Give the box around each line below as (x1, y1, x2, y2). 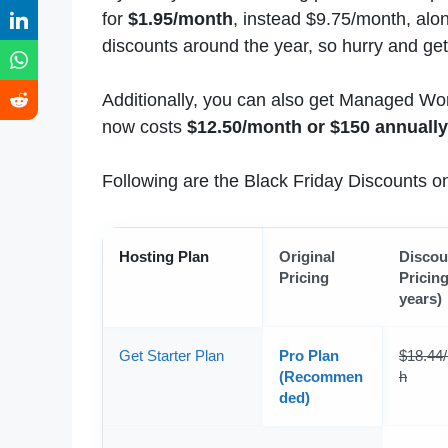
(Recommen (279, 368, 363, 386)
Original (279, 248, 335, 266)
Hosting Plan (119, 248, 209, 266)
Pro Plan (279, 347, 339, 365)
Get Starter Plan (119, 347, 224, 365)
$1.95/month (128, 9, 233, 30)
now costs (102, 117, 187, 138)
